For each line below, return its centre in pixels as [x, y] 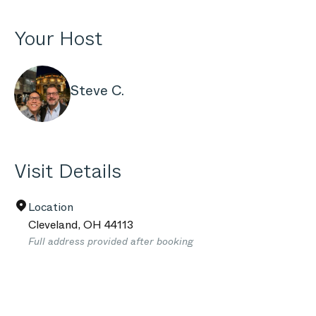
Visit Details [68, 171]
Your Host [58, 38]
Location [51, 207]
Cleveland [53, 225]
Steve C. [97, 91]
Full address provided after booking [111, 241]
